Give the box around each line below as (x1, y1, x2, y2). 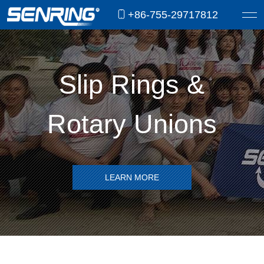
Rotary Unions (47, 109, 217, 138)
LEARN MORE (104, 172, 159, 182)
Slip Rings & (59, 70, 205, 99)
